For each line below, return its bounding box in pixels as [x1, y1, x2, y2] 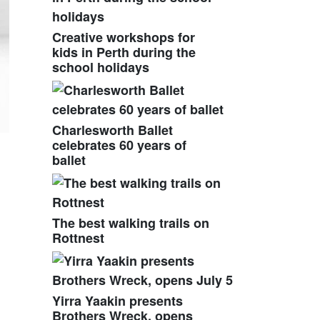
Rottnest [52, 228, 104, 247]
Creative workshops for [52, 27, 195, 46]
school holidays [52, 57, 149, 76]
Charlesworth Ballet [52, 120, 173, 139]
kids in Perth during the [52, 42, 196, 61]
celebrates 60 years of [52, 135, 186, 154]
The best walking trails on [52, 213, 209, 232]
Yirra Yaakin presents [52, 291, 183, 310]
